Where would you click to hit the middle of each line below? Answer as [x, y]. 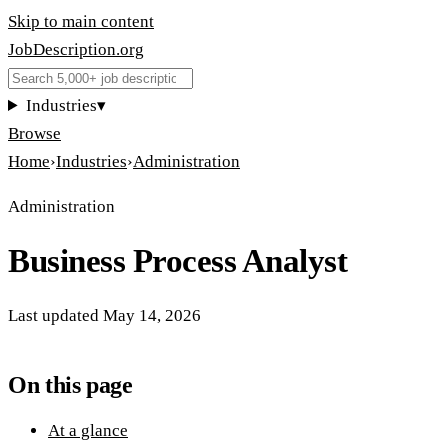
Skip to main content [81, 21]
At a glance [88, 431]
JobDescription [62, 49]
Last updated [53, 316]
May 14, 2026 [152, 316]
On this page [70, 385]
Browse [34, 133]
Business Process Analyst [178, 261]
